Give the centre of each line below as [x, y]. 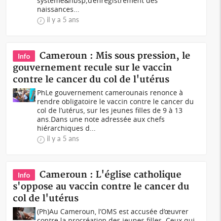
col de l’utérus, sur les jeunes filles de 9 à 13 [110, 110]
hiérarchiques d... [67, 128]
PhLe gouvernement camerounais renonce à [110, 92]
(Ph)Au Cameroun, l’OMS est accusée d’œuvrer [113, 211]
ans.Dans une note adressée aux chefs [101, 119]
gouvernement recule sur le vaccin [93, 68]
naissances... [58, 9]
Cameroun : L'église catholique [111, 175]
